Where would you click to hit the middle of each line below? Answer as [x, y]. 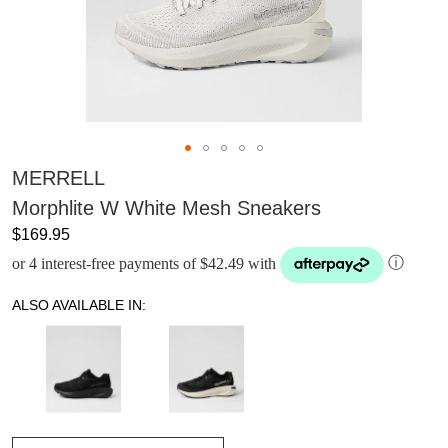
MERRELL [58, 177]
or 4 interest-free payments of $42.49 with [144, 263]
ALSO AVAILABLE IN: [79, 304]
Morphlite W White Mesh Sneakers [166, 207]
